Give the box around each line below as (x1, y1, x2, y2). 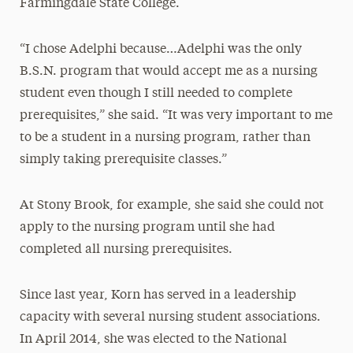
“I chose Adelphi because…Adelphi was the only (19, 43, 302, 56)
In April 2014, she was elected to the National (19, 333, 287, 346)
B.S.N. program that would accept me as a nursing (19, 65, 318, 78)
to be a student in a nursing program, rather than (19, 132, 310, 144)
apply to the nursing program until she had (19, 221, 275, 234)
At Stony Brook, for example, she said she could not (19, 199, 324, 212)
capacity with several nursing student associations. (19, 311, 321, 324)
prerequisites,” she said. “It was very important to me (19, 110, 333, 122)
